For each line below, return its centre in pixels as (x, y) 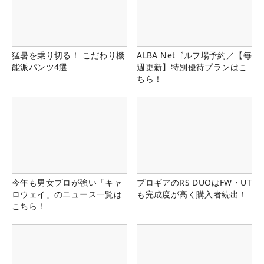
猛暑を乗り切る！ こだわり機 (68, 55)
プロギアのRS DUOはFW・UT (194, 183)
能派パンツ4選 (40, 67)
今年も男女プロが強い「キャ (67, 183)
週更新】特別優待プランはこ (192, 67)
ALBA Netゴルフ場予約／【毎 (194, 55)
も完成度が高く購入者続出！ (192, 194)
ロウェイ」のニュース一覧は (67, 194)
